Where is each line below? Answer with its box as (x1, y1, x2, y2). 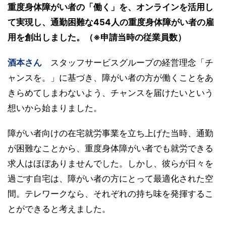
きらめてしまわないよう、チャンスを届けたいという (8, 87, 213, 98)
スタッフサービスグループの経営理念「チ (50, 57, 213, 68)
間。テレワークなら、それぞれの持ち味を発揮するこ (8, 188, 213, 199)
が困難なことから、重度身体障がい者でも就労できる (8, 143, 213, 153)
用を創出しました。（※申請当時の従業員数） (8, 32, 186, 42)
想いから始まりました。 (8, 102, 102, 113)
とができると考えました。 (8, 203, 110, 214)
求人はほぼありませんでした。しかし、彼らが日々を (8, 158, 213, 168)
